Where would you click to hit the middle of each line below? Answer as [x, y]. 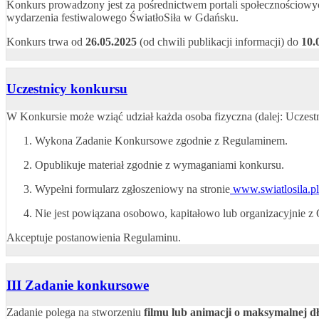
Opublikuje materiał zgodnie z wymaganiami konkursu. [159, 164]
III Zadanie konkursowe [78, 285]
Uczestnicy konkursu [67, 89]
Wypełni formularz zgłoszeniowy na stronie [132, 189]
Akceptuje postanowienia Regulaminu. [94, 237]
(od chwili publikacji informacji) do [219, 41]
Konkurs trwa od [46, 41]
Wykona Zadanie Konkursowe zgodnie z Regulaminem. [161, 140]
